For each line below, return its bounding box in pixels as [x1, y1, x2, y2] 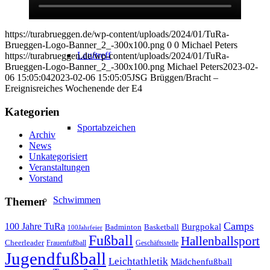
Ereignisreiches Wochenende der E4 [5, 83, 142, 93]
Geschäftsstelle [136, 238, 178, 247]
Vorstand [29, 173, 63, 184]
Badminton [105, 222, 142, 231]
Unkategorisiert [29, 151, 87, 162]
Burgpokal [181, 221, 221, 231]
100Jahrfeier [67, 224, 102, 231]
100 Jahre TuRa [5, 220, 65, 232]
